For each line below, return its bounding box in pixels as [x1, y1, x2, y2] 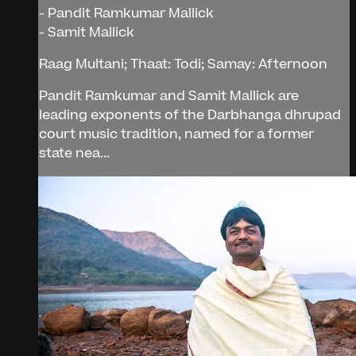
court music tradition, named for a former [39, 124, 314, 144]
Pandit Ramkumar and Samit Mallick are [39, 86, 299, 106]
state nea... [39, 143, 110, 163]
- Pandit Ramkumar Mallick [39, 3, 214, 23]
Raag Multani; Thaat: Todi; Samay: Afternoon [39, 54, 327, 74]
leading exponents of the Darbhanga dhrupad [39, 105, 341, 125]
